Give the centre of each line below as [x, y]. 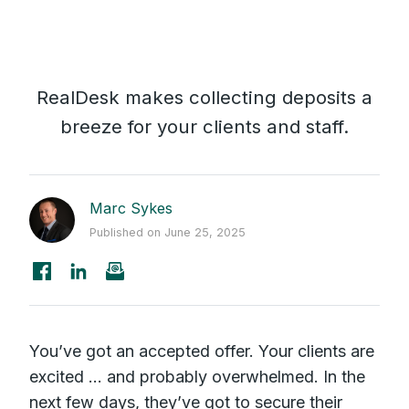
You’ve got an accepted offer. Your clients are [202, 351]
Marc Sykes [131, 208]
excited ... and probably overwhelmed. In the [197, 376]
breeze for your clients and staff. [204, 126]
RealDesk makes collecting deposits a [204, 97]
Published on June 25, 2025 [168, 232]
